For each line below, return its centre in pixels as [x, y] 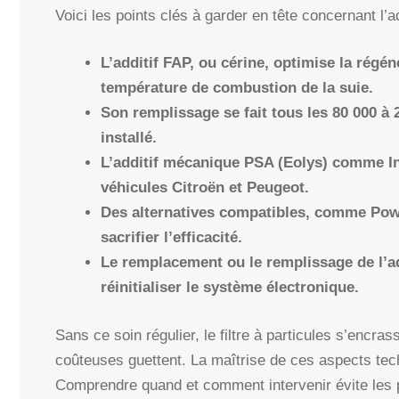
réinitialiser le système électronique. [230, 288]
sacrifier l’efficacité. [171, 238]
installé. [129, 138]
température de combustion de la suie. [237, 88]
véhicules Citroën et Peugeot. [205, 188]
